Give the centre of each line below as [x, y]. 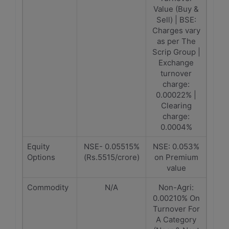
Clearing [176, 106]
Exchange [176, 63]
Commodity [48, 187]
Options [41, 157]
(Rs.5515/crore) [111, 157]
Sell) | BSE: [176, 20]
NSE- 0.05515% [111, 146]
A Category [176, 220]
